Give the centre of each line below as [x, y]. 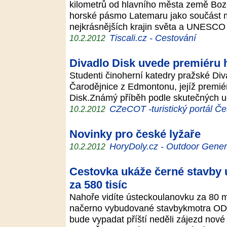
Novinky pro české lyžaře [135, 134]
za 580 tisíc [98, 185]
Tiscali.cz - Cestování [153, 38]
